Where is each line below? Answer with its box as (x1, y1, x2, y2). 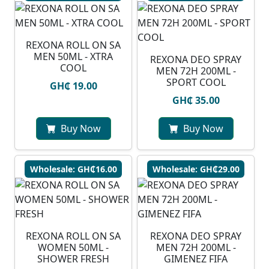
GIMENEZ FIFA (164, 252, 228, 266)
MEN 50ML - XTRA (34, 50, 113, 64)
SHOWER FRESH (37, 252, 109, 266)
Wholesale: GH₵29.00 (152, 163, 240, 175)
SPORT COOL (166, 76, 226, 89)
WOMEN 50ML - (38, 241, 109, 255)
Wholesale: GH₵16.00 (29, 163, 117, 175)
